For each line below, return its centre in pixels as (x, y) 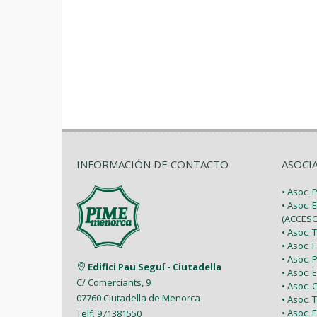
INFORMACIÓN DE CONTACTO (152, 164)
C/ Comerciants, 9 (114, 282)
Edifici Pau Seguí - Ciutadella (155, 266)
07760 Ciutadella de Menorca (138, 298)
